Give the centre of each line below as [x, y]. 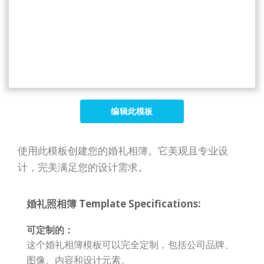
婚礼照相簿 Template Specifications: [114, 204]
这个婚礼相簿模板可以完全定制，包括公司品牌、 [130, 245]
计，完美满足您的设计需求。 [83, 167]
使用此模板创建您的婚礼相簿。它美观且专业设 [123, 151]
